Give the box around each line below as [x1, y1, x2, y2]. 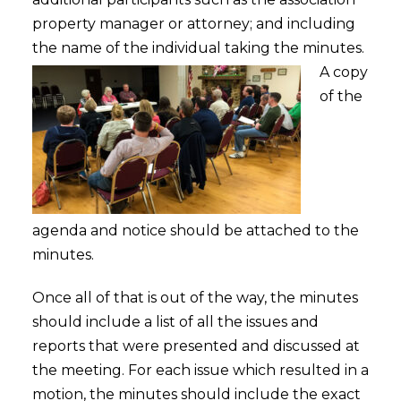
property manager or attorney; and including [31, 15, 355, 32]
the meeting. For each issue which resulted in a [31, 362, 369, 380]
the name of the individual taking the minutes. [31, 39, 364, 56]
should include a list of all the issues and [31, 313, 319, 331]
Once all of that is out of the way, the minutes [31, 289, 358, 307]
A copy [319, 64, 368, 81]
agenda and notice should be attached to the [31, 222, 359, 240]
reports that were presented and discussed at [31, 337, 360, 355]
